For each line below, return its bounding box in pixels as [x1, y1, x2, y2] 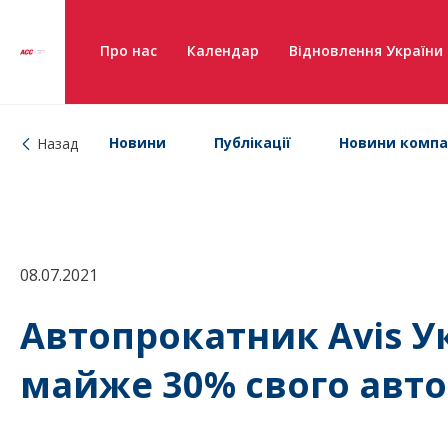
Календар [187, 41, 259, 60]
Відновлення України [289, 41, 443, 60]
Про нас [100, 41, 157, 60]
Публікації [214, 133, 291, 152]
